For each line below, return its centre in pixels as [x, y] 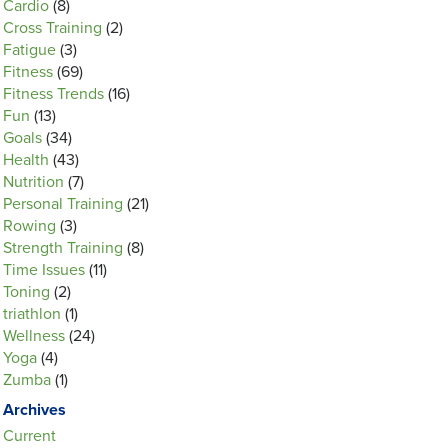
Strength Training [63, 248]
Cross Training [52, 28]
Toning [26, 292]
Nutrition [33, 182]
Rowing [29, 226]
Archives [34, 410]
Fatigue [29, 50]
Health [26, 160]
